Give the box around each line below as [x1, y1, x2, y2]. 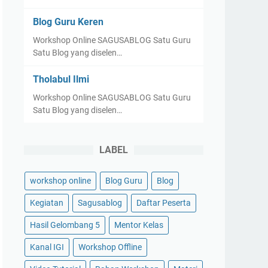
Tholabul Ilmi [33, 74, 89, 85]
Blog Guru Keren [33, 16, 103, 28]
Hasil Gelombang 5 [30, 220, 100, 230]
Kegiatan [30, 198, 63, 208]
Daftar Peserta [136, 198, 191, 208]
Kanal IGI [30, 242, 64, 252]
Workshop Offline [78, 242, 142, 252]
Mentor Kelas [114, 220, 163, 230]
